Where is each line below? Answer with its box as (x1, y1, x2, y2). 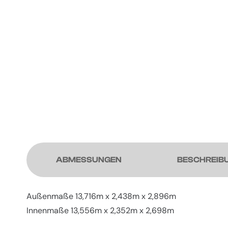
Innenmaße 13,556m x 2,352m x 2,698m (26, 205, 174, 216)
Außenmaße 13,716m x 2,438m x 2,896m (26, 191, 176, 202)
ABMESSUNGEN (56, 155, 122, 165)
